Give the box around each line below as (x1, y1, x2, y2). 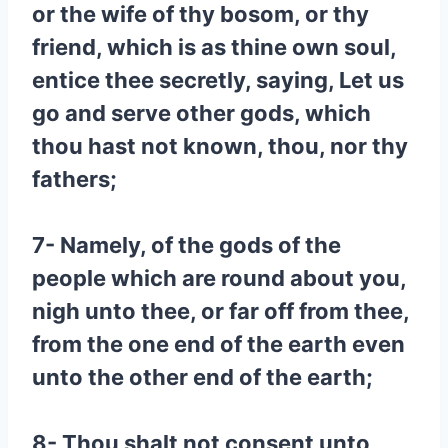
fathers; (32, 166, 117, 192)
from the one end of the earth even (32, 331, 405, 357)
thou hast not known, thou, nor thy (32, 133, 408, 159)
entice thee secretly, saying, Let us (32, 67, 404, 93)
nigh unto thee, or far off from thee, (32, 298, 409, 324)
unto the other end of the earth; (32, 364, 373, 390)
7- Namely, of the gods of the (32, 232, 341, 258)
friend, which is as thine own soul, (32, 34, 396, 60)
